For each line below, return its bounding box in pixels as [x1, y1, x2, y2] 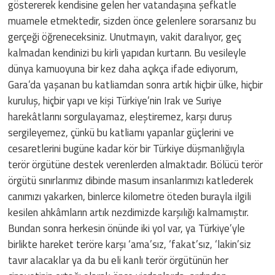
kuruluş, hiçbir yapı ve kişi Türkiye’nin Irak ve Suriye [8, 92, 222, 109]
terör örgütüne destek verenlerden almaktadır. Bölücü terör [8, 156, 263, 172]
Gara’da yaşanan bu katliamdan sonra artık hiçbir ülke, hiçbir [8, 76, 263, 93]
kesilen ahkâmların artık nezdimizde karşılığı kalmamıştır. [8, 204, 249, 220]
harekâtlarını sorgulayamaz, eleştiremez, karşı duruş [8, 108, 233, 125]
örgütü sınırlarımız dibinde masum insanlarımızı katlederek [8, 172, 254, 188]
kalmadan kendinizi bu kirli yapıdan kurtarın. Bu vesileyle [8, 44, 247, 61]
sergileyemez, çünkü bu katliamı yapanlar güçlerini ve [8, 124, 234, 141]
